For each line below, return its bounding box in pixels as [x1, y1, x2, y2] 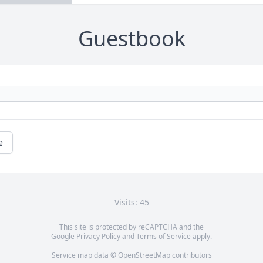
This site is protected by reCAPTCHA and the [59, 222, 204, 232]
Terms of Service [136, 231, 191, 242]
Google [51, 231, 76, 242]
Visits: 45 [114, 197, 149, 208]
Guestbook [77, 24, 186, 53]
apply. [191, 231, 212, 242]
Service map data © [51, 250, 118, 261]
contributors [170, 250, 212, 261]
